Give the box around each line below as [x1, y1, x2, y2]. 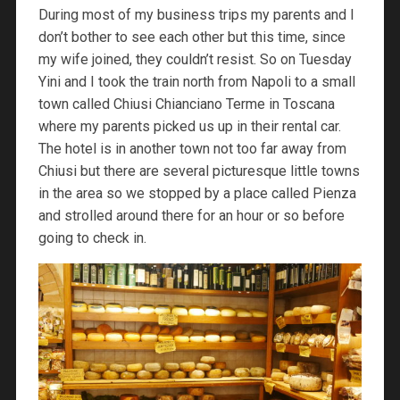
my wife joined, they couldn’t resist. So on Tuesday [37, 50, 352, 68]
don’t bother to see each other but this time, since [37, 28, 346, 46]
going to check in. [37, 229, 146, 246]
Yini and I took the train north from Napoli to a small [37, 72, 355, 90]
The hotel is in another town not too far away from [37, 139, 346, 157]
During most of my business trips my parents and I [37, 5, 354, 23]
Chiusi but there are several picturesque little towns [37, 162, 360, 179]
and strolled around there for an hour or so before [37, 206, 345, 224]
